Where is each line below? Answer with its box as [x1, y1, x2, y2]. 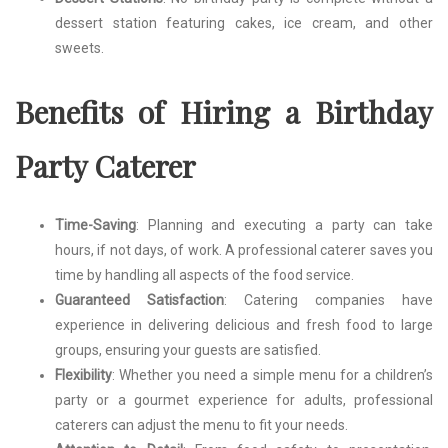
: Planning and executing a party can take [136, 217, 433, 234]
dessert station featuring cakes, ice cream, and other [55, 14, 433, 31]
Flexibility [55, 367, 112, 384]
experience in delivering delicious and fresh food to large [55, 317, 433, 334]
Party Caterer [15, 146, 196, 187]
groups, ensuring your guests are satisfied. [55, 342, 321, 359]
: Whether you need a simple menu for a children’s [112, 367, 433, 384]
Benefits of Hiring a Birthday [15, 92, 433, 133]
